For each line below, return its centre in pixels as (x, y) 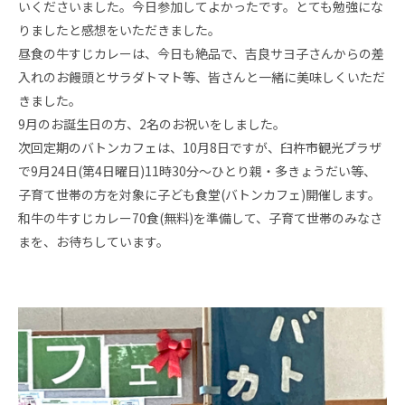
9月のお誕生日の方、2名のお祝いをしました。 (152, 124)
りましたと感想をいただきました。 (119, 30)
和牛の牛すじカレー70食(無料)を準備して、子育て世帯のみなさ (200, 218)
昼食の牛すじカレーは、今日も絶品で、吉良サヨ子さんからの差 (201, 53)
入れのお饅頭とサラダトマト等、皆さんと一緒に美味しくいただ (202, 77)
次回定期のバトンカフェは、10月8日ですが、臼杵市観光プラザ (200, 147)
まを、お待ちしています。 (94, 241)
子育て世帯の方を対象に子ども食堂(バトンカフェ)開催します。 (199, 194)
